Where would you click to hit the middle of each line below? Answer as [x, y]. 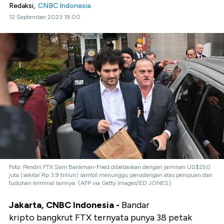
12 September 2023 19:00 [45, 17]
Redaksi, [23, 6]
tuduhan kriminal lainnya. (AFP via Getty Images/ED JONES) [90, 183]
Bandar [135, 205]
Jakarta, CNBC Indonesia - [65, 205]
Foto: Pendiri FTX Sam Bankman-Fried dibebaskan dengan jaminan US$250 [110, 167]
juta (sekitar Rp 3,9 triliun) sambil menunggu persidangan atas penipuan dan [111, 175]
